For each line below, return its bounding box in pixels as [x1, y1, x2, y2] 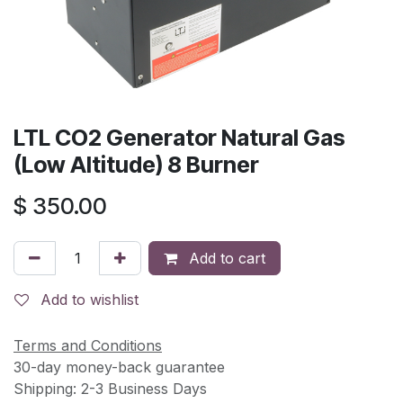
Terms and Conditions [13, 336, 162, 354]
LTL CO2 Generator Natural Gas [13, 123, 345, 151]
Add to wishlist [40, 290, 139, 309]
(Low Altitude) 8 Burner [13, 150, 259, 178]
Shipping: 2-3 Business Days [13, 379, 207, 398]
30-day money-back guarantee [13, 357, 225, 376]
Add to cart [184, 248, 265, 267]
